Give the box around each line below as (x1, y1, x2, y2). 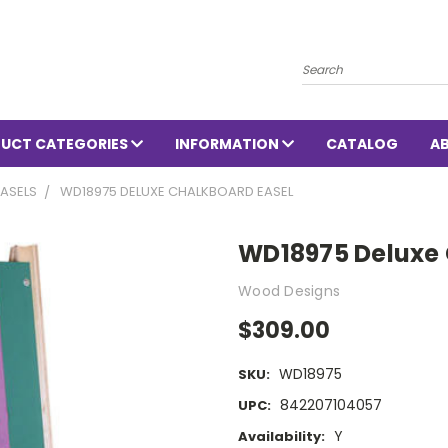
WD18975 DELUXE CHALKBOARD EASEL (60, 182, 293, 201)
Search (301, 50, 351, 71)
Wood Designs (238, 280, 340, 301)
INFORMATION (175, 134, 282, 154)
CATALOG (326, 134, 398, 154)
